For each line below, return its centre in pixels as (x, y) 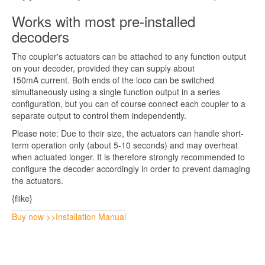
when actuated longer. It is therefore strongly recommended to (128, 157)
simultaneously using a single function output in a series (116, 92)
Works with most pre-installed (104, 21)
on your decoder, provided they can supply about (103, 68)
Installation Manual (91, 216)
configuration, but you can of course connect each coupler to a (129, 104)
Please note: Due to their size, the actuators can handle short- (128, 133)
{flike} (22, 198)
